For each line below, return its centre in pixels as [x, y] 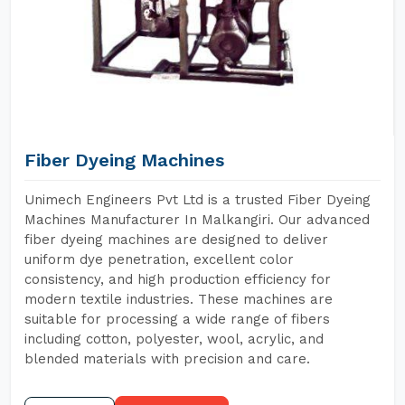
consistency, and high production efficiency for [178, 279]
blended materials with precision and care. [167, 359]
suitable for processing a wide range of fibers [177, 319]
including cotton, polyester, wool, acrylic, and [174, 339]
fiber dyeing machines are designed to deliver [176, 240]
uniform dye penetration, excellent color [159, 259]
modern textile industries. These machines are [179, 299]
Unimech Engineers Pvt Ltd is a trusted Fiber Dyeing [198, 200]
